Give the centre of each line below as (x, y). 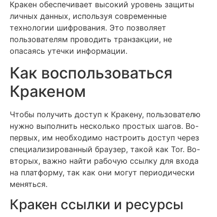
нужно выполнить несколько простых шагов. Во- (104, 126)
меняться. (29, 184)
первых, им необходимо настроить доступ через (104, 137)
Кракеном (48, 91)
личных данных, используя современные (88, 16)
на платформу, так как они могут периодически (102, 172)
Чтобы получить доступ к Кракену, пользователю (105, 114)
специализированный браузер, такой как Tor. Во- (105, 149)
